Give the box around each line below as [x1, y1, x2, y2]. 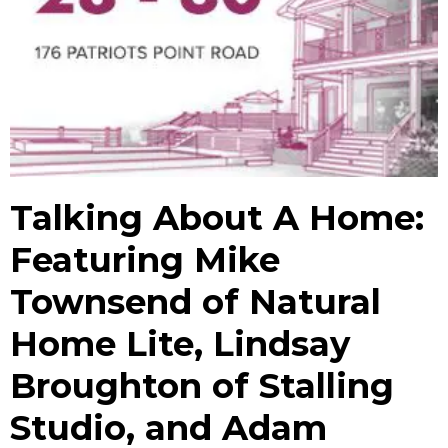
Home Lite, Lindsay [10, 323, 350, 366]
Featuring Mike [10, 239, 280, 282]
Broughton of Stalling [10, 365, 394, 408]
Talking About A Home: [10, 197, 424, 240]
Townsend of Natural [10, 281, 381, 324]
